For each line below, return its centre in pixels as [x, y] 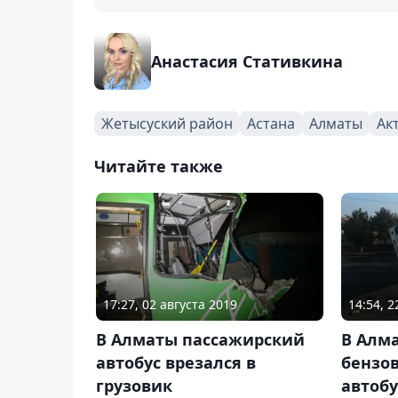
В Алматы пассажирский [200, 340]
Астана [271, 123]
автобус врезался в [176, 363]
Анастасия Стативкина [247, 61]
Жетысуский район [167, 123]
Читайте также [159, 166]
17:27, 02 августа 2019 [170, 305]
